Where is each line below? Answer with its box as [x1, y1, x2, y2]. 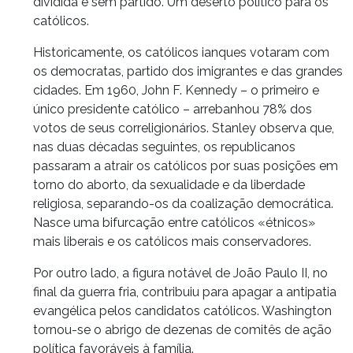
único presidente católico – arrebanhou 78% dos [33, 101, 312, 117]
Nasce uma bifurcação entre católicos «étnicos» [33, 214, 315, 230]
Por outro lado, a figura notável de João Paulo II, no [33, 265, 328, 281]
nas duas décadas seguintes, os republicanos [33, 139, 295, 154]
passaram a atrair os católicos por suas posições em [33, 158, 338, 173]
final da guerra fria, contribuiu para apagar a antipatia [33, 284, 336, 299]
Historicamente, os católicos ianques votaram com [33, 44, 329, 60]
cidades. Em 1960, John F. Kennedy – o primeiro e [33, 82, 319, 98]
